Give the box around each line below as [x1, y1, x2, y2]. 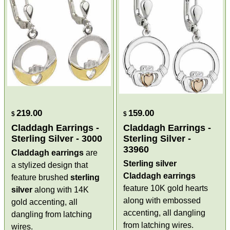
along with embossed [123, 196, 201, 205]
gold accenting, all [11, 197, 78, 206]
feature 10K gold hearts [123, 183, 208, 193]
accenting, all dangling [123, 208, 205, 217]
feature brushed [11, 172, 71, 182]
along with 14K [32, 185, 89, 194]
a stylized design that [11, 160, 88, 169]
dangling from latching [11, 209, 92, 219]
